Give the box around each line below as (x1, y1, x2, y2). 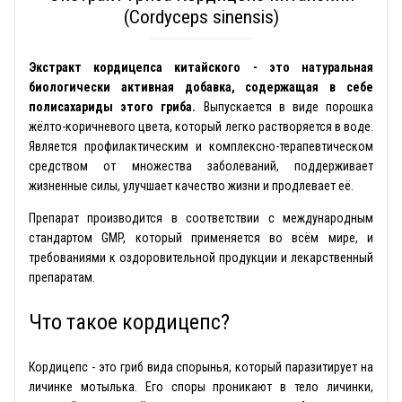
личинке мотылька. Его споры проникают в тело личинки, (29, 380, 373, 394)
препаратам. (29, 270, 95, 284)
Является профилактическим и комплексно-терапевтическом (29, 139, 373, 153)
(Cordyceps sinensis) (123, 6, 279, 28)
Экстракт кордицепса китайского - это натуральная (29, 60, 373, 74)
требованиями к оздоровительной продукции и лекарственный (29, 250, 373, 265)
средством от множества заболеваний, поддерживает (29, 159, 373, 173)
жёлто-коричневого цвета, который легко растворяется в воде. (29, 119, 373, 134)
